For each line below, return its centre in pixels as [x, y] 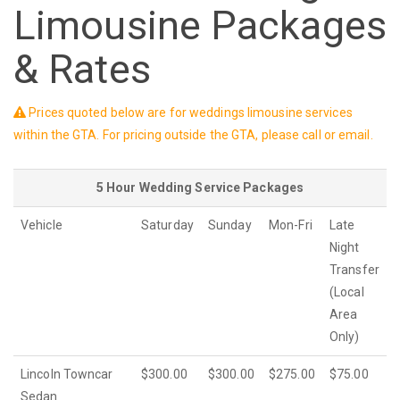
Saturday [167, 225]
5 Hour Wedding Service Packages [200, 188]
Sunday [230, 225]
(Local [347, 292]
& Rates [82, 69]
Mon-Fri [291, 225]
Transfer [354, 270]
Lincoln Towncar [67, 375]
